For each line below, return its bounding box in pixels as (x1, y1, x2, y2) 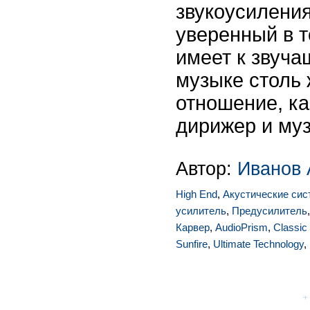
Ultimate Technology (213, 238, 304, 250)
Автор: (176, 158, 237, 179)
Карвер (176, 221, 210, 233)
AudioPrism (215, 221, 268, 233)
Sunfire (176, 238, 208, 250)
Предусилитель (232, 205, 307, 217)
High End (176, 188, 217, 200)
